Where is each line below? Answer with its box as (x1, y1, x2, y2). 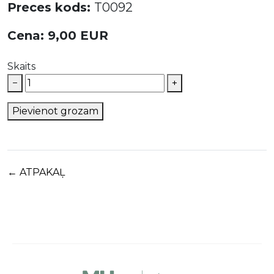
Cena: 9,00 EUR (7, 28, 108, 43)
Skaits (7, 61, 35, 72)
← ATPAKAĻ (7, 166, 65, 178)
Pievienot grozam (12, 105, 98, 117)
